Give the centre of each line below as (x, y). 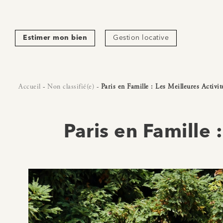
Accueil (30, 87)
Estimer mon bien (55, 38)
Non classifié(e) (71, 87)
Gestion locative (141, 38)
